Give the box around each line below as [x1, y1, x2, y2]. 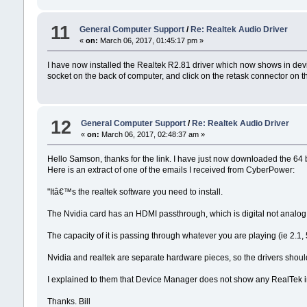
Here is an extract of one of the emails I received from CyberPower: [47, 165, 295, 175]
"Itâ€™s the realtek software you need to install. [47, 187, 223, 197]
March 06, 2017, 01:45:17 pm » [97, 36, 204, 45]
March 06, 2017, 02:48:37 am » [99, 130, 205, 139]
